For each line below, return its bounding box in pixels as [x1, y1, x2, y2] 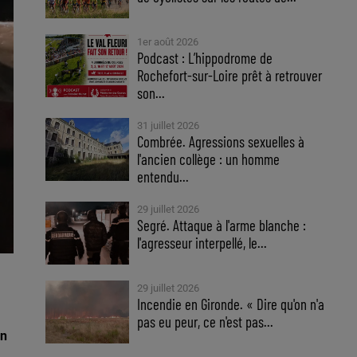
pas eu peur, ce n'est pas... [137, 312, 274, 331]
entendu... [137, 167, 190, 186]
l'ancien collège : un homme [137, 150, 280, 168]
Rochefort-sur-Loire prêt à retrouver [137, 66, 323, 84]
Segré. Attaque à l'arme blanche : [137, 216, 307, 234]
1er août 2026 [137, 36, 199, 48]
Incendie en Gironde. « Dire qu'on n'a [137, 295, 325, 313]
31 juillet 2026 [137, 120, 200, 131]
